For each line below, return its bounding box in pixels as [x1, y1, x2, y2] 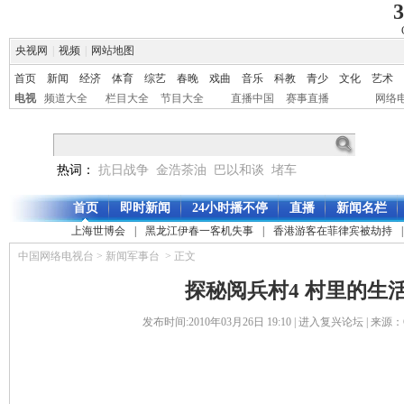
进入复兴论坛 [298, 316, 363, 328]
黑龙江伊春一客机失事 [145, 225, 253, 237]
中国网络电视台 [18, 250, 94, 262]
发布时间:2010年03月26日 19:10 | [142, 316, 298, 328]
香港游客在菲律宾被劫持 [273, 225, 392, 237]
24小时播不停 [192, 201, 268, 215]
